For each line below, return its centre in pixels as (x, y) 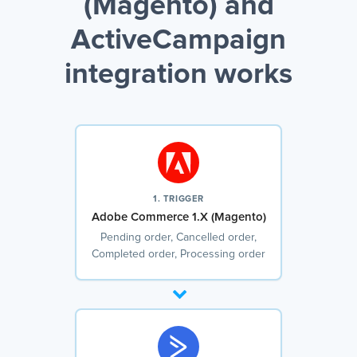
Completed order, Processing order (178, 255)
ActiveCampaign (178, 41)
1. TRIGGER (178, 199)
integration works (178, 75)
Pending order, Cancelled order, (178, 238)
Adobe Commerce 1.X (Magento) (178, 218)
